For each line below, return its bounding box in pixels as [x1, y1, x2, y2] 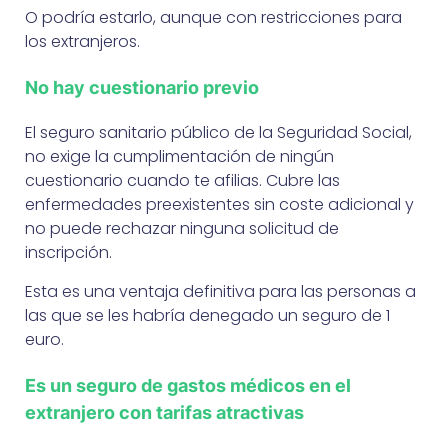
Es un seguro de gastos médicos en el [25, 374, 351, 396]
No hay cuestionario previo [25, 76, 259, 98]
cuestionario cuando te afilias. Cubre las [25, 168, 340, 192]
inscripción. [25, 240, 112, 264]
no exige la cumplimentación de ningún [25, 144, 334, 168]
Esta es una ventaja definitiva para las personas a [25, 279, 416, 303]
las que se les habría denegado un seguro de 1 [25, 303, 390, 327]
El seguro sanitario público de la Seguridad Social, [25, 120, 412, 144]
